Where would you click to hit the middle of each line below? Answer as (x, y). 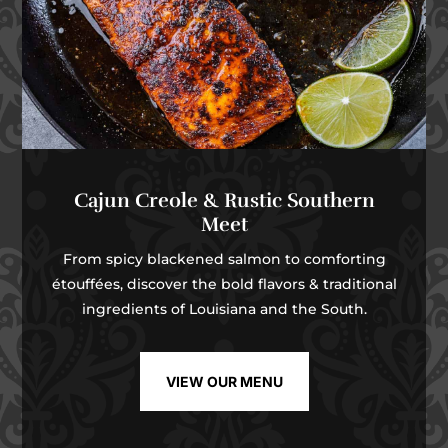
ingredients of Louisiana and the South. (224, 309)
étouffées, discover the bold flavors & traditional (224, 284)
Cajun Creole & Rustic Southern (224, 201)
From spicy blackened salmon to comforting (224, 259)
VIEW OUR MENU (224, 382)
